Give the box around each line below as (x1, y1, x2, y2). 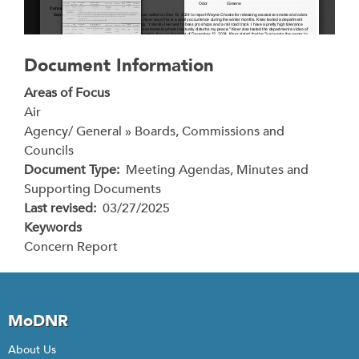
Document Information (24, 54, 214, 78)
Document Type (24, 161, 116, 179)
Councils (24, 142, 74, 159)
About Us (8, 342, 56, 357)
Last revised (24, 200, 93, 217)
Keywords (24, 219, 82, 236)
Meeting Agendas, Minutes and (126, 161, 309, 179)
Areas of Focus (24, 84, 110, 102)
